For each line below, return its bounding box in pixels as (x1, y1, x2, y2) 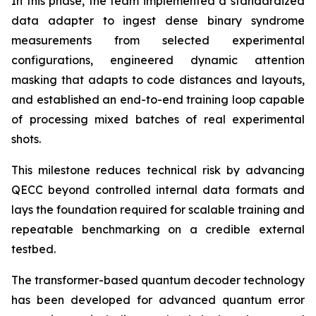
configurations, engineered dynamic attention (11, 53, 305, 67)
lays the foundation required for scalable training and (11, 202, 305, 217)
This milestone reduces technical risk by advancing (11, 163, 305, 177)
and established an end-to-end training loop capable (11, 92, 305, 107)
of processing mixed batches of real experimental (11, 112, 305, 126)
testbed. (11, 242, 56, 256)
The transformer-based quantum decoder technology (11, 273, 305, 287)
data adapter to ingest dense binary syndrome (11, 13, 305, 28)
